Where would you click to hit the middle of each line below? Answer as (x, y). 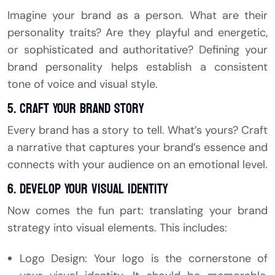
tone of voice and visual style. (83, 84)
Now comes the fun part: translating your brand (137, 211)
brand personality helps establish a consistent (137, 67)
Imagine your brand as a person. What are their (137, 16)
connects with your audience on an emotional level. (137, 165)
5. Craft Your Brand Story (76, 109)
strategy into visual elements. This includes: (117, 228)
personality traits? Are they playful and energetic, (137, 33)
